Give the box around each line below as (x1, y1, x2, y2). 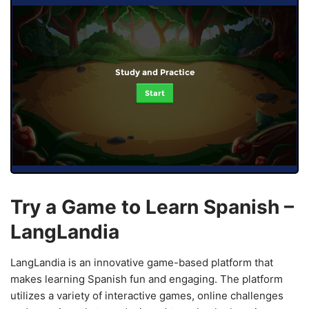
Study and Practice (114, 66, 195, 77)
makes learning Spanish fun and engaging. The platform (10, 272, 283, 286)
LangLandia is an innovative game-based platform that (10, 255, 273, 269)
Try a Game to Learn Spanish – (10, 195, 294, 219)
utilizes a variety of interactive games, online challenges (10, 288, 283, 302)
